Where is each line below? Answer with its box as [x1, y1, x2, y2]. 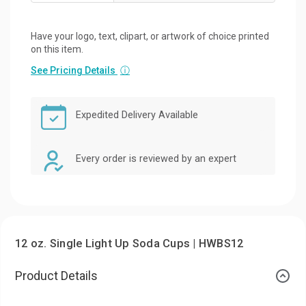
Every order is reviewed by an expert [76, 152, 236, 165]
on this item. [31, 43, 83, 55]
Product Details [15, 268, 98, 283]
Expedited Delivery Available [76, 109, 198, 121]
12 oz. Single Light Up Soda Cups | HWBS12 [15, 236, 244, 250]
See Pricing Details [31, 64, 117, 76]
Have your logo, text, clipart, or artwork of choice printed [31, 30, 269, 42]
